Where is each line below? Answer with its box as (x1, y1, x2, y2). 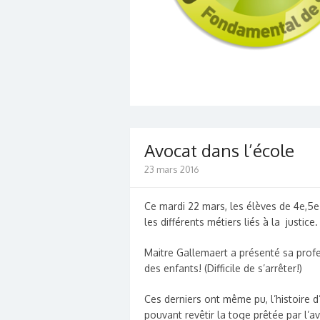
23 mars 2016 (144, 163, 199, 175)
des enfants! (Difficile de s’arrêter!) (144, 261, 302, 274)
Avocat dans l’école (144, 139, 294, 161)
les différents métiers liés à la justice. (144, 215, 318, 228)
